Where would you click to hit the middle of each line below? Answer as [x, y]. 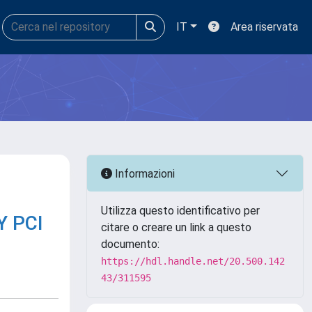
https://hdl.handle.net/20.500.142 [193, 261]
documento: [130, 244]
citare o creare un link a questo [176, 227]
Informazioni [143, 173]
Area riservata [264, 27]
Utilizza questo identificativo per [180, 211]
